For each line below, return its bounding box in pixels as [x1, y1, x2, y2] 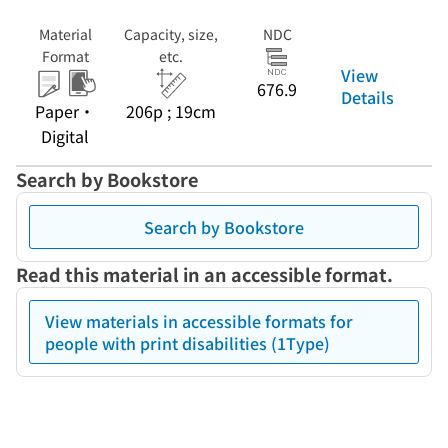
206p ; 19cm [126, 99, 216, 123]
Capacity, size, [124, 24, 218, 44]
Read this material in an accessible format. [16, 261, 393, 287]
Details [341, 85, 394, 109]
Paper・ [35, 99, 95, 123]
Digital [41, 124, 89, 148]
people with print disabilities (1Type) [45, 331, 330, 355]
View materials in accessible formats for [45, 309, 353, 333]
